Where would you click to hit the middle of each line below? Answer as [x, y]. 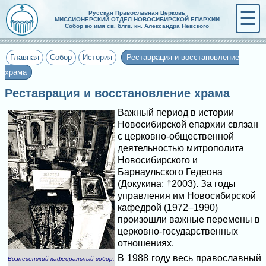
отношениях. [146, 243]
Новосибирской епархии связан [188, 124]
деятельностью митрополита [181, 148]
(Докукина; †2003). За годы [177, 184]
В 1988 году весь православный [189, 258]
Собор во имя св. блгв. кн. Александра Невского [137, 26]
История [97, 57]
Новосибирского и [158, 160]
